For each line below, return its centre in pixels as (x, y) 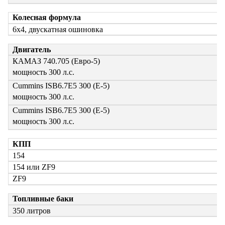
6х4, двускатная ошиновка (58, 29)
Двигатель (32, 49)
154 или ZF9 (34, 167)
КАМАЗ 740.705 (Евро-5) (56, 61)
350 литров (32, 210)
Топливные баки (43, 199)
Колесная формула (47, 18)
